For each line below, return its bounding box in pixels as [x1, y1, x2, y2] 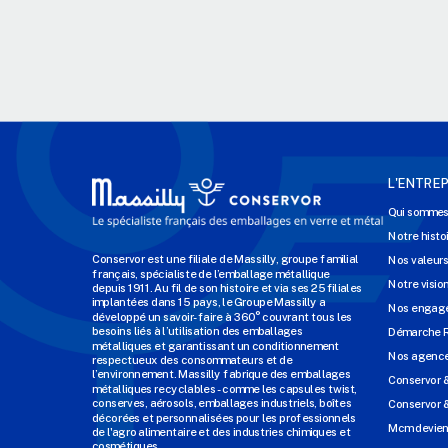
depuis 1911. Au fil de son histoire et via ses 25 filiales [92, 281, 362, 295]
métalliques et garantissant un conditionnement [92, 338, 340, 352]
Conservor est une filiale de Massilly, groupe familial [92, 252, 359, 266]
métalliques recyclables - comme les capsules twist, [92, 382, 357, 395]
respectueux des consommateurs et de [92, 353, 292, 367]
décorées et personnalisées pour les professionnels [92, 410, 356, 424]
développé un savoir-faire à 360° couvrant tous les [92, 310, 352, 323]
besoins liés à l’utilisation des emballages [92, 324, 303, 338]
